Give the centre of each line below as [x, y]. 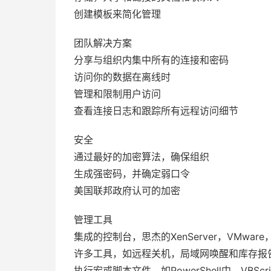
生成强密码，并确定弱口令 [132, 174]
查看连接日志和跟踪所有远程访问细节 [156, 111]
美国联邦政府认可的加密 [127, 191]
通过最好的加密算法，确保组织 [142, 157]
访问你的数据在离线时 [122, 77]
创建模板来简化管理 [117, 14]
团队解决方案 [103, 43]
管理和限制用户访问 [117, 94]
